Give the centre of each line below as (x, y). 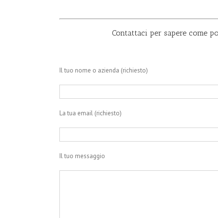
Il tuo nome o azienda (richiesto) (104, 71)
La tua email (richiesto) (91, 113)
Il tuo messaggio (82, 156)
